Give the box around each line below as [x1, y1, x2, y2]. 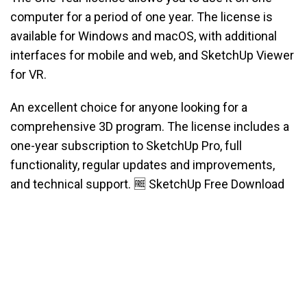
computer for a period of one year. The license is [10, 10, 273, 25]
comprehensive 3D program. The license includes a [10, 119, 289, 134]
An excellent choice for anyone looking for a [10, 100, 247, 115]
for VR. [10, 67, 47, 82]
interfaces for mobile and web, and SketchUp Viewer [10, 48, 294, 63]
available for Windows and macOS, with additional [10, 29, 277, 44]
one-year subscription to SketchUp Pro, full [10, 138, 242, 153]
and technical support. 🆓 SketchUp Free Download [10, 177, 284, 192]
